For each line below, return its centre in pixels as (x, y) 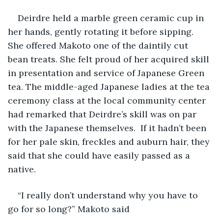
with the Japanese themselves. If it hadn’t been (108, 128)
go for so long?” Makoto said (69, 209)
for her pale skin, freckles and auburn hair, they (110, 141)
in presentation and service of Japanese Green (107, 73)
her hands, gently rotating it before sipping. (102, 31)
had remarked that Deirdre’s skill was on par (103, 114)
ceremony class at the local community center (108, 100)
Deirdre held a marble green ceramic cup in (112, 18)
